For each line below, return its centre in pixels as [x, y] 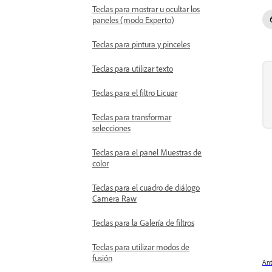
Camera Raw [114, 198]
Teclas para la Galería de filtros [143, 223]
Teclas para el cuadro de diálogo [146, 187]
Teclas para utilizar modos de [141, 247]
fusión [102, 258]
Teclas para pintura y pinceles [141, 44]
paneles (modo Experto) [133, 20]
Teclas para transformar [132, 117]
